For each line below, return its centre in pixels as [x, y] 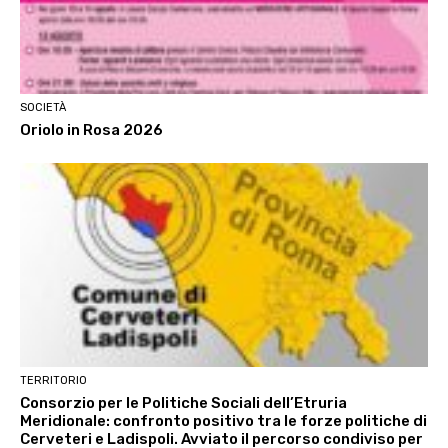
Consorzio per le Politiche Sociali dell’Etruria [183, 402]
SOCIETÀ [43, 107]
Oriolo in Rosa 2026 [91, 129]
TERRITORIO [53, 380]
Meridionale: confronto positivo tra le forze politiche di [223, 420]
